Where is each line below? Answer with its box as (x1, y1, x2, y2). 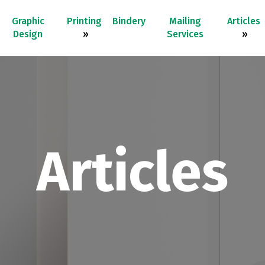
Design (13, 28, 43, 40)
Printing (66, 15, 102, 27)
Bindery (112, 15, 146, 27)
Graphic (11, 15, 44, 27)
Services (167, 28, 204, 40)
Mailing (169, 15, 202, 27)
